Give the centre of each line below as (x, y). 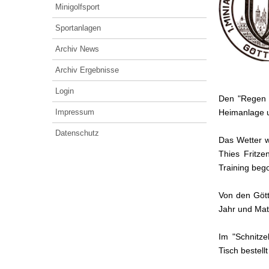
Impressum (75, 112)
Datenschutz (77, 133)
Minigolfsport (77, 7)
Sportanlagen (78, 28)
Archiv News (77, 49)
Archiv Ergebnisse (87, 70)
